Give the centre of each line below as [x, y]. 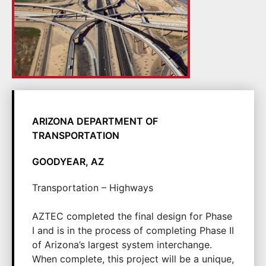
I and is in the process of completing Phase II [133, 230]
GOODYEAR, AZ [68, 161]
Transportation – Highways [93, 188]
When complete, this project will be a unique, [133, 259]
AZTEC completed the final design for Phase [132, 216]
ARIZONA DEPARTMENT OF [95, 121]
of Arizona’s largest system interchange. [122, 245]
